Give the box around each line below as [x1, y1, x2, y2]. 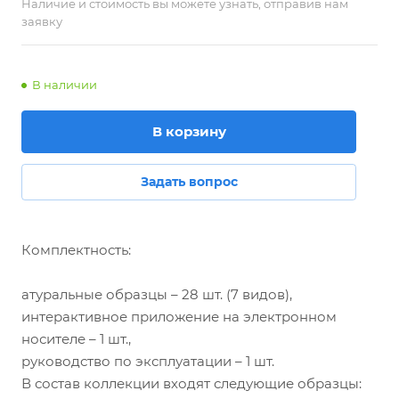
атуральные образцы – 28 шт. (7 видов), [21, 286, 292, 303]
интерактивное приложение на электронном [21, 308, 337, 325]
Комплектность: [21, 241, 131, 258]
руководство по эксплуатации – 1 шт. [21, 353, 274, 370]
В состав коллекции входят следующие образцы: [21, 375, 362, 392]
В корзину [151, 123, 226, 140]
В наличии [32, 77, 97, 92]
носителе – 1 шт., [21, 330, 131, 347]
